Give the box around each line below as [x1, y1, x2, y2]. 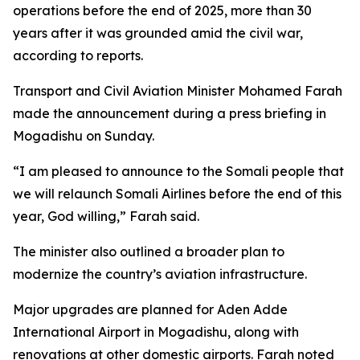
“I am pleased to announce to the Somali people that [13, 163, 344, 179]
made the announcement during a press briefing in [13, 105, 326, 121]
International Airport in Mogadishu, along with [13, 324, 299, 340]
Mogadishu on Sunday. [13, 128, 154, 144]
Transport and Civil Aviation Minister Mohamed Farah [13, 83, 342, 99]
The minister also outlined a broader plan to [13, 243, 284, 260]
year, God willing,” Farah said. [13, 208, 199, 224]
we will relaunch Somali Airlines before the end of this [13, 186, 342, 202]
